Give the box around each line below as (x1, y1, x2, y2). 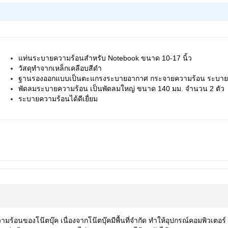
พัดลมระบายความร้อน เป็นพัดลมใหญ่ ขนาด (18, 84, 158, 93)
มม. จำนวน (172, 84, 210, 93)
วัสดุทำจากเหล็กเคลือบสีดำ (18, 64, 102, 73)
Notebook (108, 54, 141, 63)
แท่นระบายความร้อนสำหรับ (18, 54, 108, 63)
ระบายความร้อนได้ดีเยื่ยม (18, 95, 98, 103)
